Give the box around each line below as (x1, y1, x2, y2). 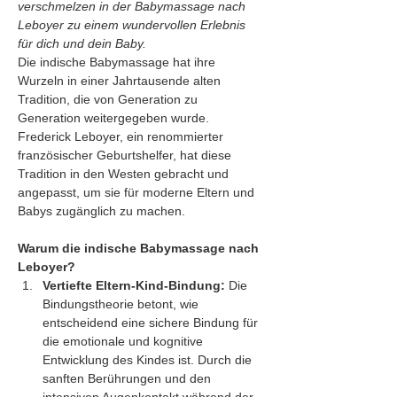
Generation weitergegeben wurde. (18, 111, 213, 125)
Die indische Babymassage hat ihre (18, 55, 219, 69)
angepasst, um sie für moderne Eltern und (18, 185, 258, 199)
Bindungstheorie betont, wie (43, 297, 202, 311)
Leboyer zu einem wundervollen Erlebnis (18, 18, 249, 32)
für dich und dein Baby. (18, 36, 146, 51)
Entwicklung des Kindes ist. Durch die (43, 353, 255, 367)
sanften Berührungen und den (43, 371, 214, 385)
